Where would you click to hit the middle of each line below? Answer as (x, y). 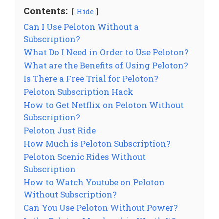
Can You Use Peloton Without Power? (101, 207)
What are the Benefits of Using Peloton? (106, 65)
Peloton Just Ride (60, 130)
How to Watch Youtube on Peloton (94, 182)
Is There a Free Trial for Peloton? (91, 78)
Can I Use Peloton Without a (81, 26)
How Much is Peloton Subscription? (97, 143)
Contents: (45, 10)
